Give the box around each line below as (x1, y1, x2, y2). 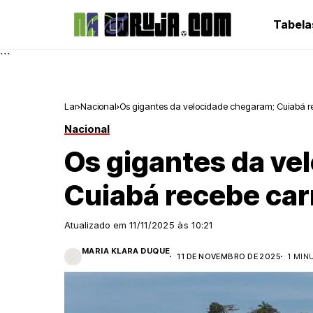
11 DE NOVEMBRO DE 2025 (177, 251, 282, 261)
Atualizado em (64, 219, 129, 231)
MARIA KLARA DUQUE (82, 246, 170, 256)
